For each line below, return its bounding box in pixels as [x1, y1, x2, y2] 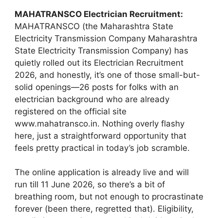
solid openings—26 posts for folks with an [15, 82, 179, 92]
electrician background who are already [15, 94, 169, 104]
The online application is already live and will [15, 167, 189, 177]
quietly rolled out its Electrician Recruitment [15, 57, 183, 68]
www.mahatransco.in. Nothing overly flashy [15, 118, 184, 128]
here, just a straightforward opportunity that [15, 130, 186, 141]
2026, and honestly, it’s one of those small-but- [15, 70, 200, 80]
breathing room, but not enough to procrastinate [15, 192, 203, 201]
